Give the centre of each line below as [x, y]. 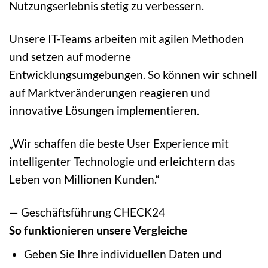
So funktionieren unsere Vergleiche [98, 230]
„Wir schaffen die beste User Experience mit [119, 144]
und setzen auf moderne [70, 57]
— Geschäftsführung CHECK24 [87, 212]
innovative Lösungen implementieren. [104, 111]
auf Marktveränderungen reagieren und [110, 93]
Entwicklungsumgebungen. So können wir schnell [133, 75]
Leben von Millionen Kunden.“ [84, 179]
